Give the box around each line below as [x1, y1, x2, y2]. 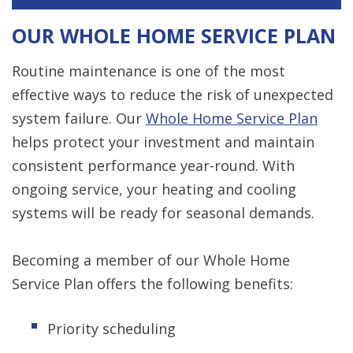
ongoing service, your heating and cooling [12, 179, 296, 199]
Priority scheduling [47, 318, 176, 338]
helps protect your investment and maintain [12, 132, 314, 151]
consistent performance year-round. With [12, 155, 295, 175]
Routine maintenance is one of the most [12, 61, 285, 80]
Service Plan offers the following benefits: [12, 273, 293, 293]
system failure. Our [12, 108, 146, 128]
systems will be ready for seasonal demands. [12, 203, 314, 222]
